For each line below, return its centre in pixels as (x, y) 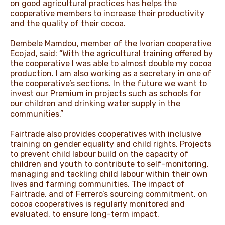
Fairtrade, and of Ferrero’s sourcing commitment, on (109, 194)
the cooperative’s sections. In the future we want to (108, 83)
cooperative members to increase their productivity (107, 13)
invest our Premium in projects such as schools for (106, 93)
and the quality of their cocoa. (69, 23)
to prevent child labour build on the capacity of (99, 154)
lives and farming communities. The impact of (97, 184)
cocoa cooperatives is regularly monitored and (97, 204)
